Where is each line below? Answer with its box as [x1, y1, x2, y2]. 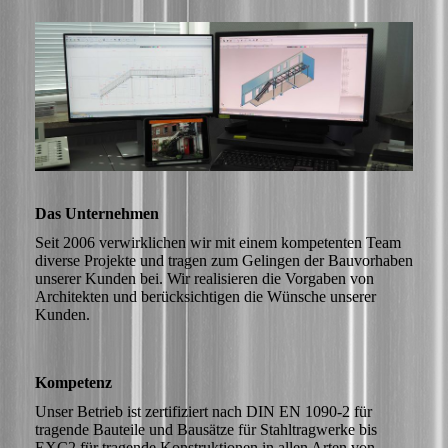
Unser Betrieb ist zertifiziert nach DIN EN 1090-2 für [35, 403, 372, 421]
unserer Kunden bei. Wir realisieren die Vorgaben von [35, 270, 374, 288]
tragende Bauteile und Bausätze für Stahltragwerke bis [35, 421, 377, 439]
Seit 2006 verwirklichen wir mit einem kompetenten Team [35, 234, 401, 252]
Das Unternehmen [35, 204, 159, 222]
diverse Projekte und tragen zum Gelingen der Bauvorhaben [35, 252, 413, 270]
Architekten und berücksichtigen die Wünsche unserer [35, 288, 376, 306]
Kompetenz [35, 374, 112, 392]
